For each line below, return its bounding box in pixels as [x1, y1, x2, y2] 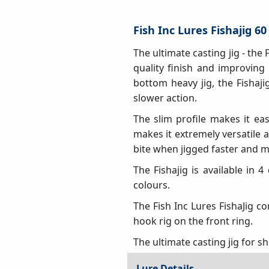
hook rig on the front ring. [133, 214, 253, 228]
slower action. [133, 91, 197, 104]
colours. [133, 178, 170, 192]
